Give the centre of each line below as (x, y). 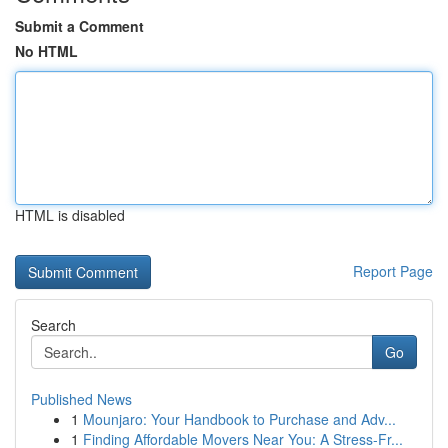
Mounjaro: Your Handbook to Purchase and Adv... (239, 419)
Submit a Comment (79, 26)
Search (53, 325)
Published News (81, 399)
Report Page (393, 271)
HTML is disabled (70, 215)
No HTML (46, 51)
